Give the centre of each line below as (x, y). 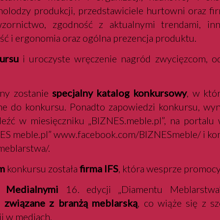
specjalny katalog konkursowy (119, 93)
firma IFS (99, 168)
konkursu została (42, 168)
